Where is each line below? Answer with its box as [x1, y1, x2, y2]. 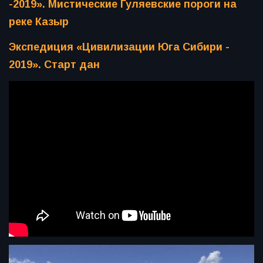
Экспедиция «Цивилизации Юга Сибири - [9, 41, 230, 53]
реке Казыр [9, 16, 69, 28]
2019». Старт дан [9, 59, 100, 71]
